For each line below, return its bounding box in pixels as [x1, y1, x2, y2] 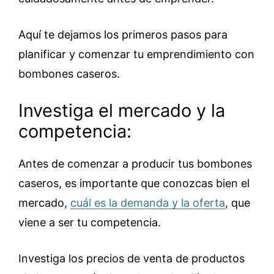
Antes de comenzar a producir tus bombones [18, 157, 252, 170]
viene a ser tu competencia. [18, 216, 161, 229]
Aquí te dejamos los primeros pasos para [18, 28, 228, 41]
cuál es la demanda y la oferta [70, 196, 225, 209]
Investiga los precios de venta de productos [18, 252, 245, 265]
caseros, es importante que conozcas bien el [18, 177, 250, 190]
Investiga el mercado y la [18, 100, 225, 121]
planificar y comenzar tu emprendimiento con [18, 48, 254, 61]
